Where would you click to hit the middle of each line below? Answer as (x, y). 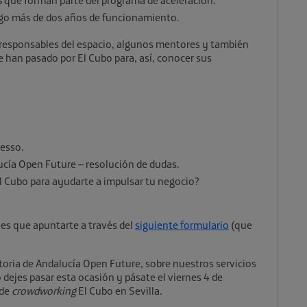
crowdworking (44, 291)
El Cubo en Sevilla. (119, 291)
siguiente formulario (182, 225)
